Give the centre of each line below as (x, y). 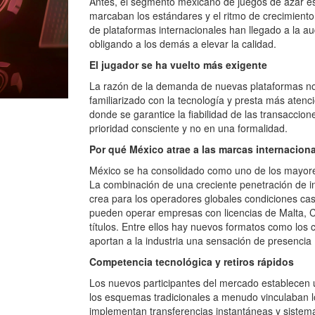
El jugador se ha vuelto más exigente (178, 65)
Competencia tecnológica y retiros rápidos (192, 262)
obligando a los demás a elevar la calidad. (183, 44)
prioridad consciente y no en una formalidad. (188, 128)
